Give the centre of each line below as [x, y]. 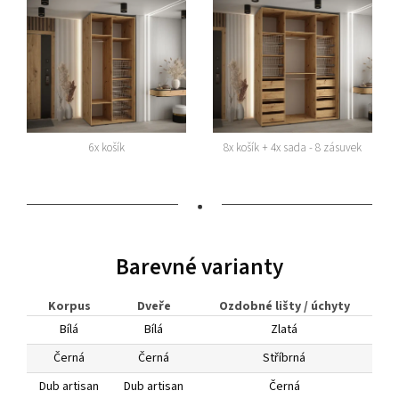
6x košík [106, 148]
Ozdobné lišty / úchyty [284, 307]
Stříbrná [284, 358]
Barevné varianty [199, 268]
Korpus [69, 307]
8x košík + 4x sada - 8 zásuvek [293, 148]
